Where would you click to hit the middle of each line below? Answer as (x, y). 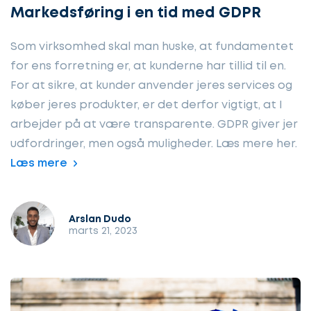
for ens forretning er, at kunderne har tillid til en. (148, 67)
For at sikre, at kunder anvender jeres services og (151, 86)
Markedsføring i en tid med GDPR (136, 14)
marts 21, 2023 (103, 232)
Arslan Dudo (100, 220)
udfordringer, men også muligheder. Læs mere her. (154, 144)
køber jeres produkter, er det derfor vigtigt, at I (146, 106)
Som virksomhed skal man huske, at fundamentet (152, 47)
